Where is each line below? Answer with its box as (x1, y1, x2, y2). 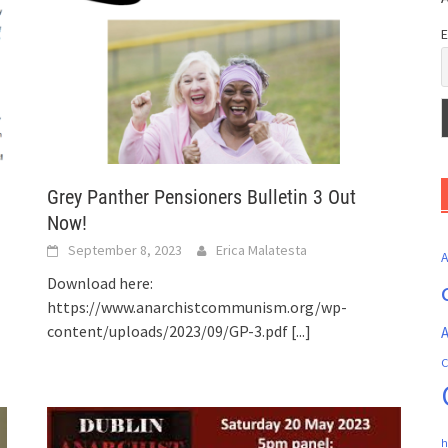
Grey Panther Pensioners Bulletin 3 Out (47, 185, 357, 210)
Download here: (47, 273, 154, 294)
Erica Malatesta (216, 241, 308, 260)
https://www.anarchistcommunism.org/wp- (47, 297, 348, 318)
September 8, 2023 (68, 241, 183, 260)
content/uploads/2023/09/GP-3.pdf (47, 321, 292, 342)
